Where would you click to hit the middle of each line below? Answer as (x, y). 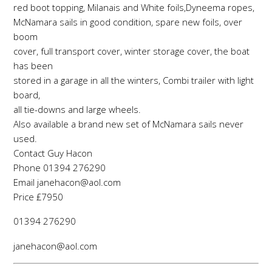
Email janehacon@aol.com (67, 182)
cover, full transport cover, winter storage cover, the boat (131, 51)
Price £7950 (38, 196)
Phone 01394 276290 (59, 167)
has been (33, 65)
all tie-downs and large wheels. (77, 109)
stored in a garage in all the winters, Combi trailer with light (134, 80)
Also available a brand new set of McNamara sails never (128, 124)
